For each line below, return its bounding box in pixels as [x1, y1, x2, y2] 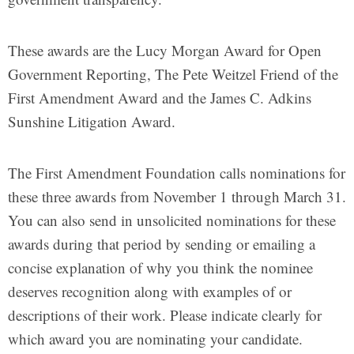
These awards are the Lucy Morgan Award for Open [8, 40, 322, 60]
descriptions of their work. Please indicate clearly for [8, 305, 322, 325]
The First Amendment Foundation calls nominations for [8, 163, 345, 183]
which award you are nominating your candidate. [8, 329, 303, 348]
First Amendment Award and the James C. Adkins [8, 88, 311, 107]
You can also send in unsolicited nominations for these [8, 210, 336, 230]
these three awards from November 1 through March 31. [8, 186, 346, 206]
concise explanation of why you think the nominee [8, 258, 313, 277]
